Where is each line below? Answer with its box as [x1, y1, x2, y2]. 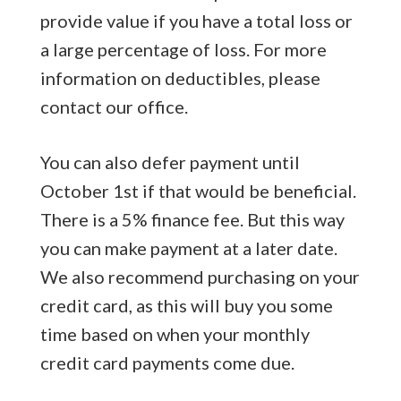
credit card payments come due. [39, 352, 294, 374]
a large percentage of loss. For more [39, 38, 327, 61]
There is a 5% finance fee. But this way [39, 209, 345, 231]
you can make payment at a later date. [39, 237, 337, 260]
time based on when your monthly [39, 323, 310, 346]
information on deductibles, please [39, 67, 320, 90]
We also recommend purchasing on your [39, 266, 360, 288]
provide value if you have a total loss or [39, 10, 353, 32]
